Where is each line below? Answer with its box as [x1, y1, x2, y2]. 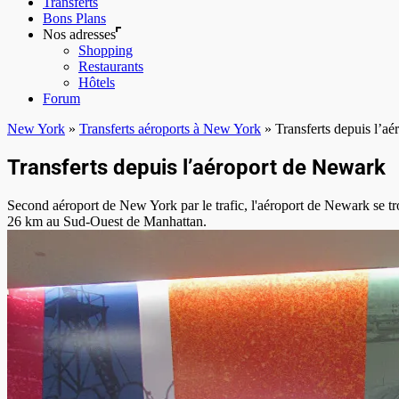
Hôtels [78, 75, 115, 91]
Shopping [78, 43, 133, 59]
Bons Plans [43, 11, 106, 27]
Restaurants [78, 59, 143, 75]
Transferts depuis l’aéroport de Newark [7, 154, 386, 180]
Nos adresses [43, 27, 116, 43]
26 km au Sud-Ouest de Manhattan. [7, 213, 207, 229]
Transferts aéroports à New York [79, 121, 261, 137]
